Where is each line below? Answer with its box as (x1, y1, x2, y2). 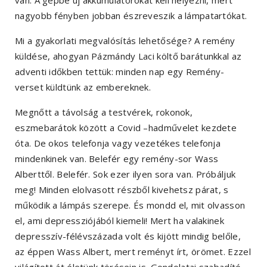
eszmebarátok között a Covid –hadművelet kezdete (15, 122, 237, 134)
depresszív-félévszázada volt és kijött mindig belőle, (15, 230, 241, 243)
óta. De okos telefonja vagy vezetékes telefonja (15, 137, 221, 150)
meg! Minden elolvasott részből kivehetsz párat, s (15, 184, 229, 196)
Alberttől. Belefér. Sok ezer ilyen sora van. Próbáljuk (15, 168, 236, 181)
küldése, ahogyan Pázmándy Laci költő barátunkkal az (15, 50, 242, 63)
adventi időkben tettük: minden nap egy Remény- (15, 66, 225, 78)
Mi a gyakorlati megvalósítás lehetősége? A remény (15, 35, 235, 47)
